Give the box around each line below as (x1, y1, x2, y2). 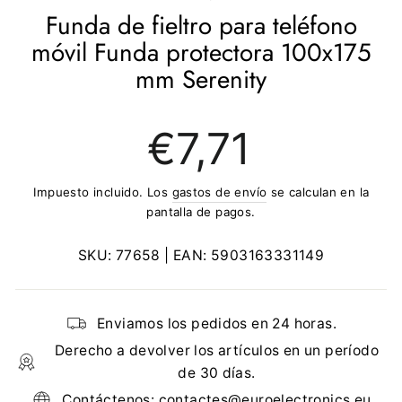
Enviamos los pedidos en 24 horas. (97, 315, 336, 333)
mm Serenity (135, 61, 267, 98)
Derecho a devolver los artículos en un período (55, 342, 379, 360)
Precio (145, 117, 190, 135)
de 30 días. (178, 364, 256, 382)
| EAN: (160, 247, 211, 265)
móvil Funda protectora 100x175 (31, 34, 371, 71)
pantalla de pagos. (146, 205, 256, 220)
